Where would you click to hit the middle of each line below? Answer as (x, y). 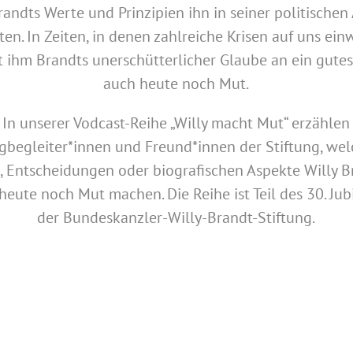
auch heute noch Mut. (176, 84)
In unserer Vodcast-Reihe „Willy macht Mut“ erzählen (176, 123)
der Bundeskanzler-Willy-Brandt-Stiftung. (176, 218)
